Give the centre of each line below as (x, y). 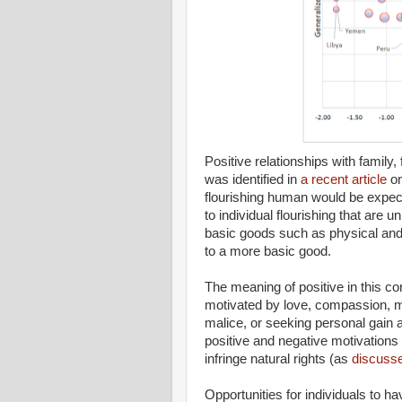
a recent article (344, 179)
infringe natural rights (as (278, 359)
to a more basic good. (268, 251)
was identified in (253, 179)
